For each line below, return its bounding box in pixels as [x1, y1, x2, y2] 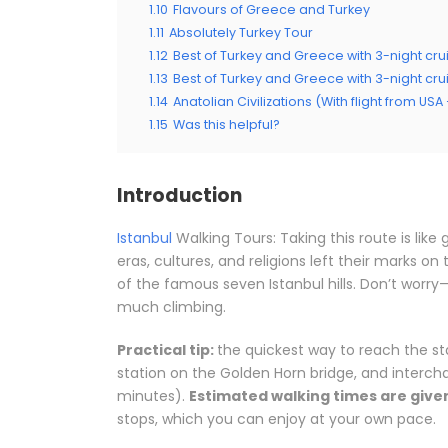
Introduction [117, 182, 242, 210]
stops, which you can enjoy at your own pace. [117, 409, 436, 430]
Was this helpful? [173, 116, 280, 134]
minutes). [117, 386, 189, 407]
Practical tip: [117, 340, 217, 361]
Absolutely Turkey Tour [169, 24, 313, 42]
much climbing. [117, 297, 226, 318]
